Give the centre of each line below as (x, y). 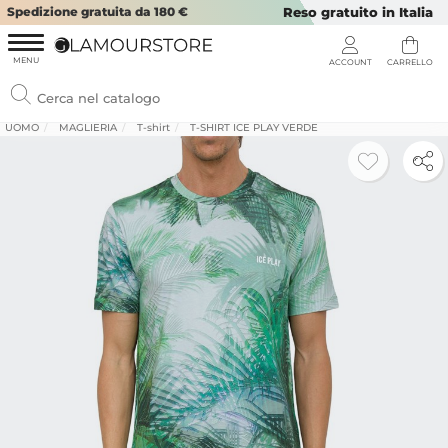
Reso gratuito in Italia (358, 12)
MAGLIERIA (88, 127)
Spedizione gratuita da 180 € (97, 11)
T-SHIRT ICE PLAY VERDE (254, 127)
